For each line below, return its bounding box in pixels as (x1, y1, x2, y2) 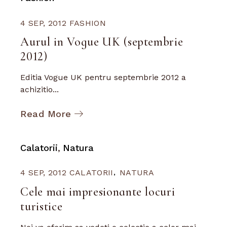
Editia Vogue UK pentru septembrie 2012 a (20, 72, 186, 82)
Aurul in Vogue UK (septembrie (20, 34, 183, 49)
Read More (20, 108, 71, 119)
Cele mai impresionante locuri (20, 184, 175, 199)
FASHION (69, 18, 106, 28)
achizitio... (20, 85, 59, 94)
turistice (20, 199, 63, 214)
